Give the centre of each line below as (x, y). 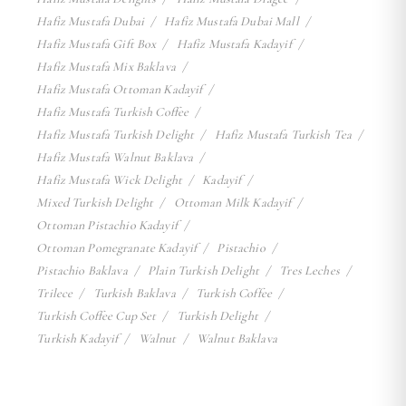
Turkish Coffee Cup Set (97, 316)
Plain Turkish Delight (203, 271)
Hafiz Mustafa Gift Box (97, 44)
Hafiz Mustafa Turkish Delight (116, 135)
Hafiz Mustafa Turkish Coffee (113, 112)
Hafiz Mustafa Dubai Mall (232, 22)
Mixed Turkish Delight (95, 203)
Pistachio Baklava (82, 271)
